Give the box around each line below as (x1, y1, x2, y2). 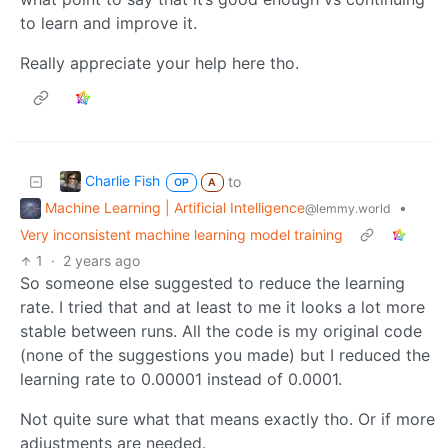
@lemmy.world (305, 200, 391, 216)
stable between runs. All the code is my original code (20, 321, 422, 342)
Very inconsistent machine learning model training (20, 226, 343, 244)
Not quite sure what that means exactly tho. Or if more (20, 409, 435, 430)
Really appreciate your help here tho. (20, 52, 299, 73)
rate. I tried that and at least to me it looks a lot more (20, 297, 425, 318)
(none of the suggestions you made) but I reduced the (20, 345, 430, 366)
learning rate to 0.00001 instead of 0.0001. (20, 369, 342, 390)
